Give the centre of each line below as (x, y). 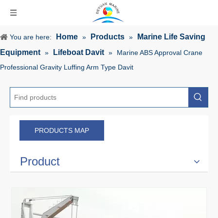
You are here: (31, 37)
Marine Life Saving (171, 37)
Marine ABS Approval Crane (160, 53)
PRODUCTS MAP (62, 130)
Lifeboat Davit (79, 52)
